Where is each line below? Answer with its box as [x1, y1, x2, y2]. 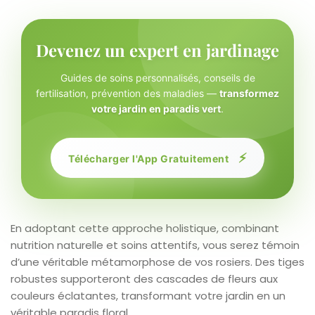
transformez [219, 86, 279, 99]
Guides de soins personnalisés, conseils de [60, 71, 255, 84]
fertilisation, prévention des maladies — [36, 86, 219, 99]
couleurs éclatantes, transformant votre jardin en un [11, 288, 285, 303]
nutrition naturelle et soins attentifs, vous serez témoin [11, 237, 300, 252]
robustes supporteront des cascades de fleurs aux [11, 271, 278, 286]
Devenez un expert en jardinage [36, 38, 279, 61]
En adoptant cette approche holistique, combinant [11, 220, 279, 236]
